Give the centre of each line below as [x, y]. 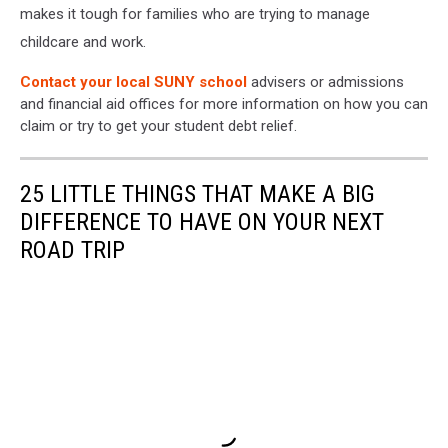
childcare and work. [83, 42]
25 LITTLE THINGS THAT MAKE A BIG [197, 194]
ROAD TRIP [72, 250]
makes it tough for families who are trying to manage [195, 14]
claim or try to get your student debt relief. [158, 126]
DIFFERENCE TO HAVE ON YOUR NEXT [202, 222]
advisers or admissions [325, 82]
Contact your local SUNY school [133, 82]
